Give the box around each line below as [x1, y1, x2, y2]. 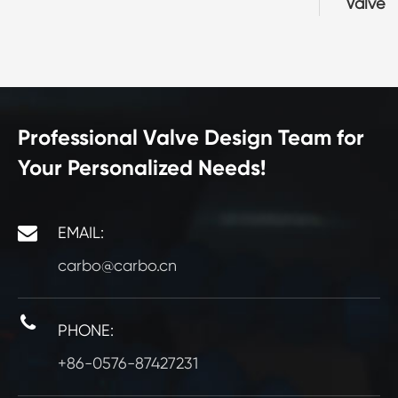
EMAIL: [58, 223, 104, 243]
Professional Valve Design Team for [18, 124, 364, 151]
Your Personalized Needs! [18, 155, 266, 181]
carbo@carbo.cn [58, 256, 177, 275]
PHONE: [58, 321, 114, 340]
